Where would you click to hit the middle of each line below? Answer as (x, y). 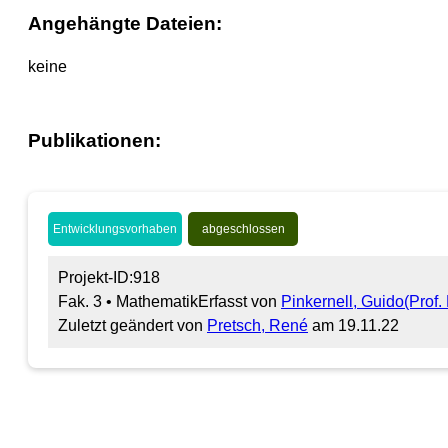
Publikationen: (94, 140)
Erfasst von (239, 301)
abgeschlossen (243, 228)
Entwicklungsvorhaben (115, 228)
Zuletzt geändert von (132, 325)
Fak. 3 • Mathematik (128, 301)
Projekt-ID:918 (109, 277)
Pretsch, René (257, 325)
